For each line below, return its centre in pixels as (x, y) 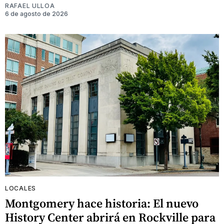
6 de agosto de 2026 (36, 14)
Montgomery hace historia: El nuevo (102, 203)
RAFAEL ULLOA (30, 6)
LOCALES (20, 188)
